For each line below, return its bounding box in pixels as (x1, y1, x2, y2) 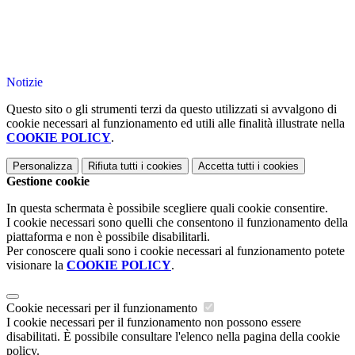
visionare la (6, 258, 67, 273)
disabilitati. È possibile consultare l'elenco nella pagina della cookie (6, 330, 340, 344)
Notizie (6, 75, 43, 90)
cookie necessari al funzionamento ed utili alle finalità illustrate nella (6, 116, 345, 131)
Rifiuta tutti (88, 160, 138, 173)
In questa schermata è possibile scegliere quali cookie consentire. (6, 201, 328, 216)
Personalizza (13, 160, 72, 173)
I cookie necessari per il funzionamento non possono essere (6, 315, 301, 330)
